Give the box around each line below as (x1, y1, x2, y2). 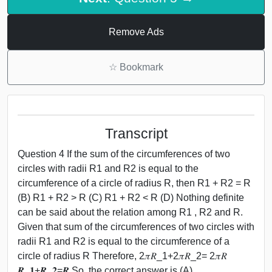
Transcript (104, 125, 168, 141)
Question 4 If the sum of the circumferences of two (18, 148, 230, 159)
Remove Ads (108, 26, 164, 37)
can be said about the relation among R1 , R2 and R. (18, 206, 243, 217)
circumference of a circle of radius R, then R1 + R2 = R (18, 177, 251, 188)
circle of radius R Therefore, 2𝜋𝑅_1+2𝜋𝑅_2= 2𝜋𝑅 (18, 250, 227, 261)
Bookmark (117, 61, 163, 72)
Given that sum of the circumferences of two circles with (18, 221, 254, 232)
